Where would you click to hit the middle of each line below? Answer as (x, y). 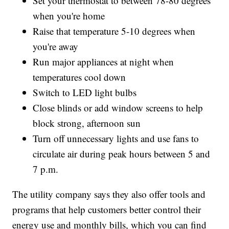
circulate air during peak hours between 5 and (122, 153)
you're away (56, 46)
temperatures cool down (79, 77)
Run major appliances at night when (104, 61)
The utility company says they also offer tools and (109, 194)
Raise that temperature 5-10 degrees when (114, 31)
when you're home (69, 15)
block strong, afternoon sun (87, 123)
